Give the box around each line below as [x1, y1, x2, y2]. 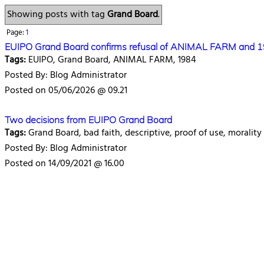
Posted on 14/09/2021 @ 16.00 [5, 156, 124, 171]
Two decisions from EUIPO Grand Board [5, 114, 172, 126]
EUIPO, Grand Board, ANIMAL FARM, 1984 [26, 52, 196, 68]
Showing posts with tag [7, 7, 107, 22]
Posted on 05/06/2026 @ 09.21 [5, 83, 127, 98]
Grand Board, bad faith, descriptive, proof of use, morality [26, 126, 262, 141]
